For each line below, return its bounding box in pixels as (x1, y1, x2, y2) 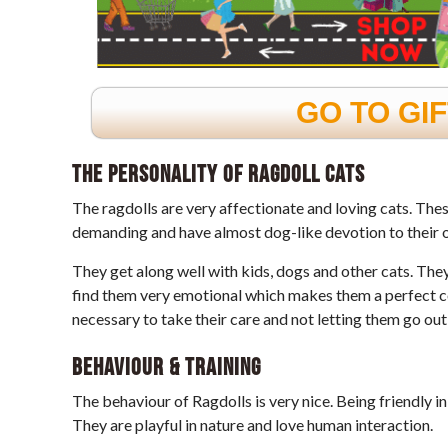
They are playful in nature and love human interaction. (72, 415, 433, 434)
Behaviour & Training (72, 353, 261, 382)
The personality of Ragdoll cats (72, 160, 365, 189)
